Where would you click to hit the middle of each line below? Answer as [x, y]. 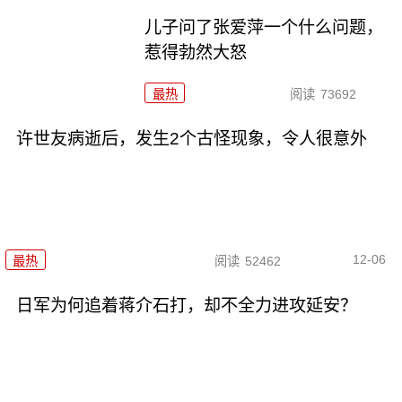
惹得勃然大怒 [196, 53]
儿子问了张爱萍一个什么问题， [264, 28]
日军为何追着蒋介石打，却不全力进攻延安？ [186, 305]
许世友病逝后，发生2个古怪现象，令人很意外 [191, 139]
